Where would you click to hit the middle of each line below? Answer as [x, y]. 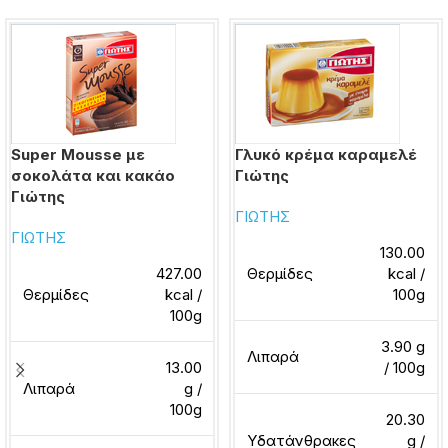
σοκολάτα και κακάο [93, 175]
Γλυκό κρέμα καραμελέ [326, 154]
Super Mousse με [78, 154]
